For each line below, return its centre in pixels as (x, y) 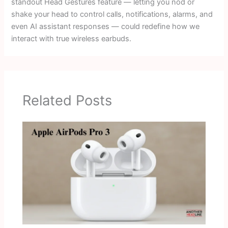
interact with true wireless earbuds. (72, 39)
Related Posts (67, 100)
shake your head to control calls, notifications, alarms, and (112, 15)
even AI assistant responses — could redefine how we (106, 27)
